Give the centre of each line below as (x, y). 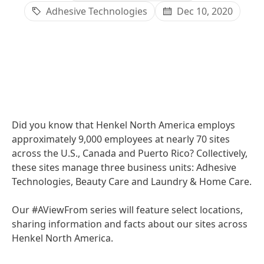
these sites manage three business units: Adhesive (124, 167)
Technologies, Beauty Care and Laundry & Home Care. (132, 181)
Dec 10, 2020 (204, 11)
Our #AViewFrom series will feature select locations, (127, 210)
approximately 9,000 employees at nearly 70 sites (121, 139)
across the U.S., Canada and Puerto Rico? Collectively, (130, 153)
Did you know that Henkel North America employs (123, 125)
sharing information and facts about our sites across (130, 224)
